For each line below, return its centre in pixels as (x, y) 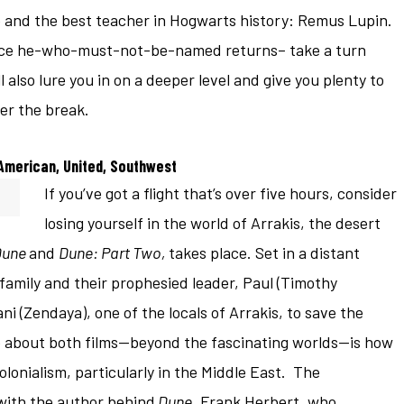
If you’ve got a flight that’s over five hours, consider (220, 193)
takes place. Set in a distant (264, 252)
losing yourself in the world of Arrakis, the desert (212, 222)
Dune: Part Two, (114, 252)
